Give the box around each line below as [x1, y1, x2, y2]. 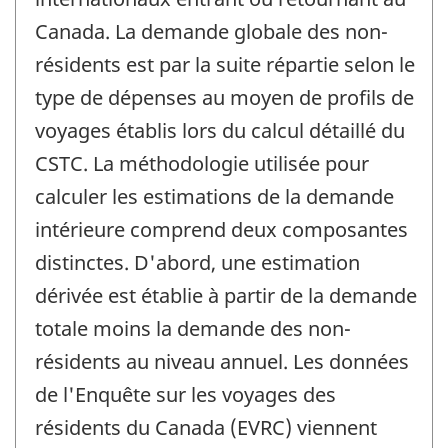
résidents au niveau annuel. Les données [35, 347, 409, 375]
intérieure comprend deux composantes [35, 215, 408, 243]
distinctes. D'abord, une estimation [35, 248, 360, 276]
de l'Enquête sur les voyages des [35, 380, 336, 408]
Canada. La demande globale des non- [35, 17, 388, 45]
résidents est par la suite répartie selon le [35, 50, 415, 78]
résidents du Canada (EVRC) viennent [35, 413, 377, 441]
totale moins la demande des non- [35, 314, 351, 342]
